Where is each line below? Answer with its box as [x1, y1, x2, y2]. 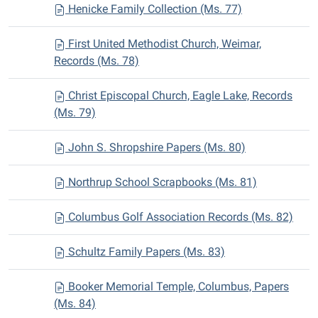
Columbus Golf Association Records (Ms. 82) [65, 210, 293, 224]
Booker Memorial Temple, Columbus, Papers [65, 280, 289, 293]
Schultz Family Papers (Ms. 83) [65, 245, 225, 258]
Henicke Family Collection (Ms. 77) [65, 2, 242, 16]
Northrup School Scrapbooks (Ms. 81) [65, 175, 257, 189]
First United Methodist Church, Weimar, [65, 37, 261, 50]
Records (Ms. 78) [54, 54, 139, 67]
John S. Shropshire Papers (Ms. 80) [65, 141, 246, 154]
